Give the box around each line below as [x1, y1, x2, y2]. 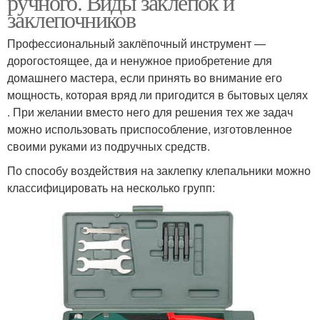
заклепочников [7, 4, 136, 34]
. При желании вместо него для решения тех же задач [7, 104, 293, 120]
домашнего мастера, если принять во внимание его [7, 69, 282, 86]
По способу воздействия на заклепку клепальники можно [7, 162, 311, 179]
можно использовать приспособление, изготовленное [7, 121, 292, 137]
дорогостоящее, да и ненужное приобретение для [7, 52, 272, 69]
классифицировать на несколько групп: [7, 179, 215, 196]
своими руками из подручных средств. [7, 138, 210, 154]
